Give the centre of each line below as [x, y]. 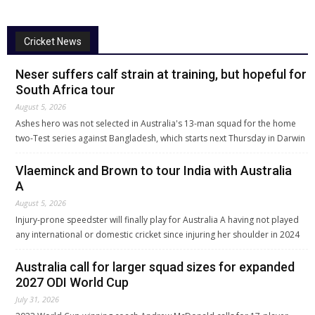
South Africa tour [65, 89]
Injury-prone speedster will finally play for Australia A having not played [157, 219]
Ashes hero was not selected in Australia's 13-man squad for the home [156, 123]
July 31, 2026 [37, 299]
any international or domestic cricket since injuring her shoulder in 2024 [157, 234]
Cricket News [53, 41]
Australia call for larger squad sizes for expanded [155, 266]
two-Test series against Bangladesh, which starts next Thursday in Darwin [160, 138]
